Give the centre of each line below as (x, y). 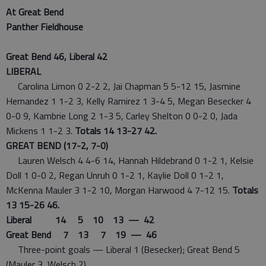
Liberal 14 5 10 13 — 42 (80, 220)
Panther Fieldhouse (45, 27)
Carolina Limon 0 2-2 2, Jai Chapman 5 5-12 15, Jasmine (123, 86)
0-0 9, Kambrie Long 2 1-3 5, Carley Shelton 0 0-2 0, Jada (122, 116)
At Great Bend (35, 12)
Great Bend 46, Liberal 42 (57, 56)
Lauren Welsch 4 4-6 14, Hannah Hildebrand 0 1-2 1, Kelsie (130, 160)
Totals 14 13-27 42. (115, 131)
